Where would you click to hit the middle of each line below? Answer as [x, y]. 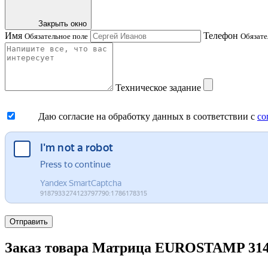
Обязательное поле [56, 36]
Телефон [222, 36]
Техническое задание [159, 88]
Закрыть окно [63, 24]
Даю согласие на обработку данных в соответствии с [148, 117]
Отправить [29, 222]
